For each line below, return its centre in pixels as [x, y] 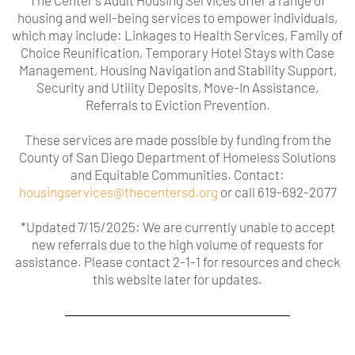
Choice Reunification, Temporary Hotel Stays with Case [177, 53]
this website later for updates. [177, 279]
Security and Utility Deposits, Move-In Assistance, [177, 88]
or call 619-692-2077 [277, 192]
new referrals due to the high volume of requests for [177, 244]
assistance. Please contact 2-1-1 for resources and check [177, 262]
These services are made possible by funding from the [177, 140]
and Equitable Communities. [152, 175]
